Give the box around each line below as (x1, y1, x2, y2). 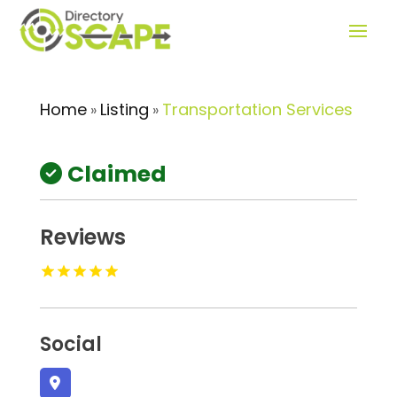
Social (39, 331, 102, 358)
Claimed (66, 159, 167, 190)
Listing (99, 98, 149, 121)
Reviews (39, 222, 126, 252)
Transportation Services (161, 98, 353, 121)
